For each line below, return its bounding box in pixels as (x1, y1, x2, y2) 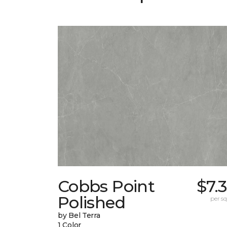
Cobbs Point (58, 176, 155, 197)
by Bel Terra (58, 211, 100, 220)
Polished (58, 193, 125, 213)
